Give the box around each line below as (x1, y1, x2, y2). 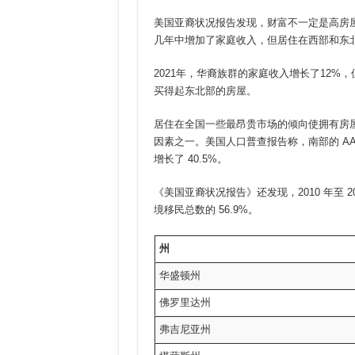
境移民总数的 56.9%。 (153, 203, 258, 216)
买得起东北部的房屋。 (153, 84, 257, 97)
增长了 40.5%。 (153, 152, 227, 165)
